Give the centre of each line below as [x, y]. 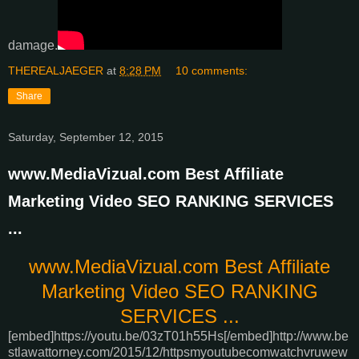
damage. [33, 45]
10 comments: [212, 70]
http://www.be [311, 336]
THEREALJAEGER [56, 70]
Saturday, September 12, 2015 [86, 137]
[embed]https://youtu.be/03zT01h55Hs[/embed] [140, 336]
